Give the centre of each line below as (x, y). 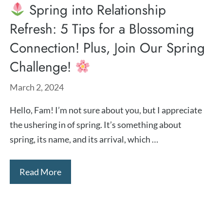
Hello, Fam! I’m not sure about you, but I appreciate (106, 110)
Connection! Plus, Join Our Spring (107, 48)
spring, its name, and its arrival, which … (84, 139)
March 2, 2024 (37, 87)
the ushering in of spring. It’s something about (96, 125)
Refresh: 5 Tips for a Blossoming (102, 29)
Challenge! (42, 67)
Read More (40, 172)
